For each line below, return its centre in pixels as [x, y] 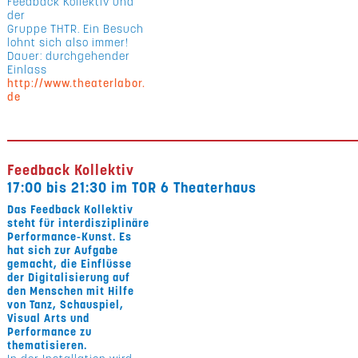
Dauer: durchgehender [69, 56]
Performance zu [50, 332]
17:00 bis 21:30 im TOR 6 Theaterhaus [132, 187]
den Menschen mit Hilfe [71, 291]
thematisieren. [48, 345]
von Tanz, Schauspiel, [66, 304]
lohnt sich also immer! [68, 42]
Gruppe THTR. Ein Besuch [76, 29]
